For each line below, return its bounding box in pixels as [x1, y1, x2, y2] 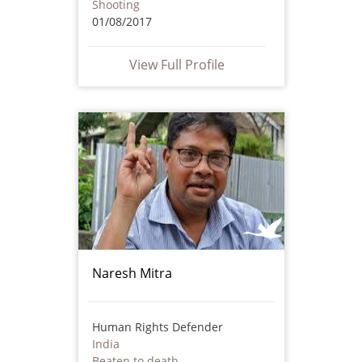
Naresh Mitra [91, 263, 172, 282]
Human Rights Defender [91, 318, 223, 335]
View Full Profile [128, 55, 225, 74]
